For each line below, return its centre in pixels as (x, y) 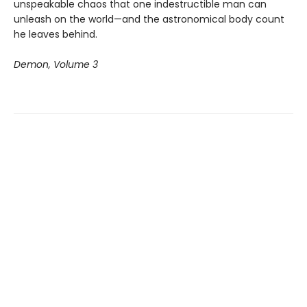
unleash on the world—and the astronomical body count (149, 19)
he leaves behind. (56, 34)
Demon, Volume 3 (56, 64)
